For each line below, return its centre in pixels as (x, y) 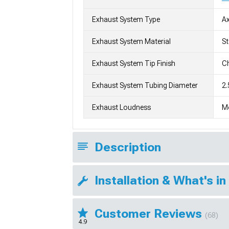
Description (128, 147)
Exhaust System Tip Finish (134, 63)
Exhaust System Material (131, 41)
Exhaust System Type (126, 19)
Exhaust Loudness (121, 107)
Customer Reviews (150, 213)
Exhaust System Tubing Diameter (145, 85)
